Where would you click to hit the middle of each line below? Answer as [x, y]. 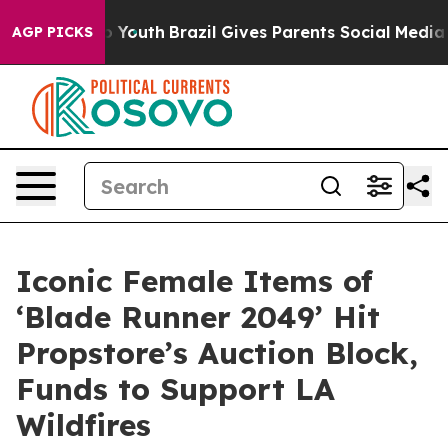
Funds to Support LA [175, 389]
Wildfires [83, 425]
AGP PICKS [52, 32]
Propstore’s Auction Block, [217, 353]
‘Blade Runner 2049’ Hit [198, 317]
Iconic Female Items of [194, 281]
